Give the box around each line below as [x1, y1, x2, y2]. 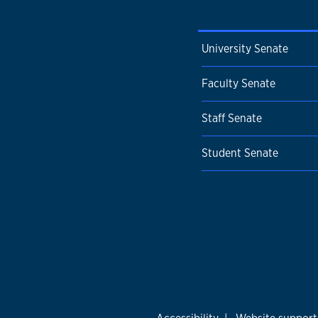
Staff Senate [202, 110, 262, 126]
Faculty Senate [202, 75, 275, 91]
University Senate [202, 40, 288, 56]
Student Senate [202, 145, 278, 160]
